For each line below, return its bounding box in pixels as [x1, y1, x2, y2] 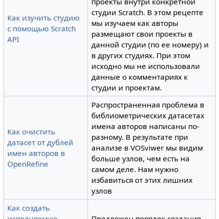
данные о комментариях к [91, 71, 188, 82]
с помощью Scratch [7, 23, 76, 33]
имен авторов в [7, 148, 66, 158]
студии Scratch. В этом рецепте [91, 7, 204, 17]
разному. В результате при [91, 131, 189, 142]
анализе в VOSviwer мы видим [91, 142, 203, 153]
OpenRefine [7, 158, 49, 169]
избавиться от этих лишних [91, 175, 193, 185]
